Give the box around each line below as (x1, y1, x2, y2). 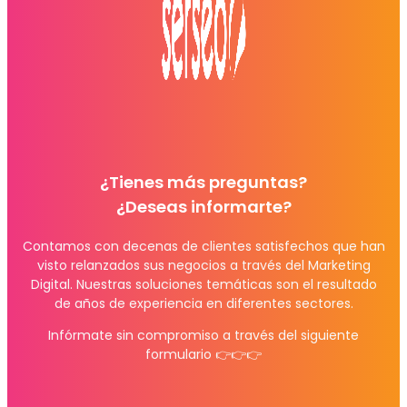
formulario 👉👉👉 (145, 344, 262, 363)
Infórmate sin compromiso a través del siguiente (48, 325, 359, 344)
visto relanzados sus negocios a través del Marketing (36, 255, 371, 274)
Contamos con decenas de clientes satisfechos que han (22, 236, 385, 255)
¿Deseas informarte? (115, 194, 292, 218)
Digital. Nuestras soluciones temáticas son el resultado (30, 274, 377, 293)
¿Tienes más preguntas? (100, 170, 307, 194)
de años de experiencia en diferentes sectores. (54, 293, 353, 313)
